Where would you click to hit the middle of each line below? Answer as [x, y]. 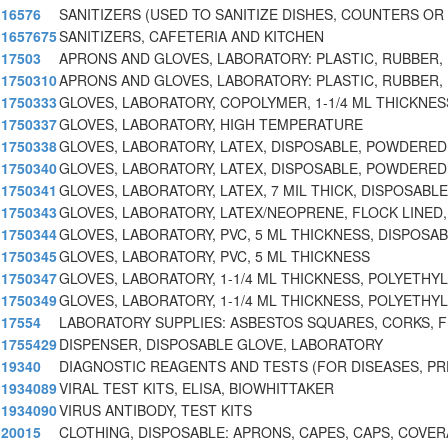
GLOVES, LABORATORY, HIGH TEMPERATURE [211, 124]
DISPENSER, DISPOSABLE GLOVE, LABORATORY [221, 344]
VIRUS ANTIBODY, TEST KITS [155, 410]
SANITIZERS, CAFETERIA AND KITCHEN [191, 36]
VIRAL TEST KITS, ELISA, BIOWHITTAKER [196, 388]
